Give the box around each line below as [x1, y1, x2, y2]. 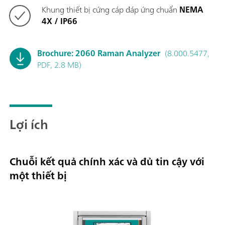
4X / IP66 [42, 14, 77, 28]
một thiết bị [10, 166, 67, 184]
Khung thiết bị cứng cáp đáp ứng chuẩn [42, 2, 177, 17]
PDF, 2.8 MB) [37, 57, 81, 72]
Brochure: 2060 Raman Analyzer [37, 46, 160, 60]
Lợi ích [10, 113, 48, 136]
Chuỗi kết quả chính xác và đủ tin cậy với [10, 152, 204, 170]
